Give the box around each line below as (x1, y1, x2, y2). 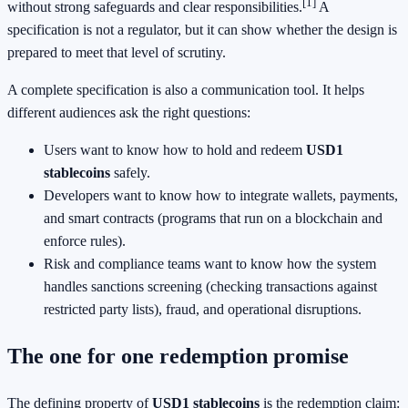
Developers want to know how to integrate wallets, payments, (44, 188, 398, 204)
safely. (110, 165, 150, 181)
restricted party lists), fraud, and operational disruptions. (44, 301, 362, 318)
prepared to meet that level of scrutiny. (7, 45, 226, 61)
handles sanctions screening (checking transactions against (44, 279, 377, 295)
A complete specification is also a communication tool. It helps (7, 82, 364, 98)
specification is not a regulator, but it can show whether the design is (7, 22, 397, 38)
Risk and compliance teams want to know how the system (44, 256, 376, 272)
